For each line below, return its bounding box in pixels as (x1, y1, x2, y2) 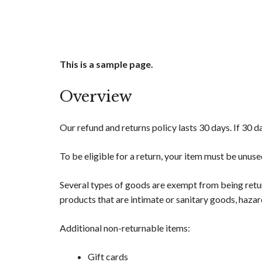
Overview (60, 87, 132, 106)
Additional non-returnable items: (60, 222, 190, 234)
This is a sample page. (60, 58, 153, 70)
